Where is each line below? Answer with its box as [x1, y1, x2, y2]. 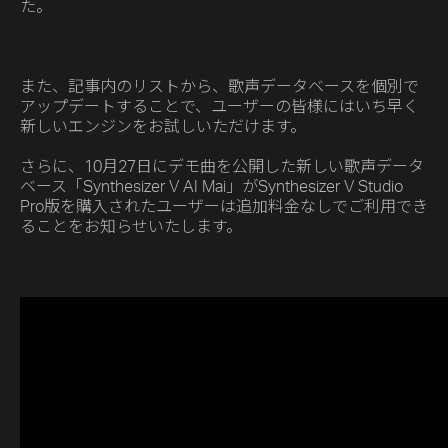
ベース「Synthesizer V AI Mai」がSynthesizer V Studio [20, 179, 403, 196]
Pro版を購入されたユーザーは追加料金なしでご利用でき [20, 199, 428, 216]
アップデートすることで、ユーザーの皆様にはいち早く [20, 99, 419, 116]
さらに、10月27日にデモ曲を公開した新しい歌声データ [20, 159, 424, 176]
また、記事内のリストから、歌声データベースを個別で [20, 79, 419, 96]
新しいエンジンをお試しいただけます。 [20, 119, 306, 136]
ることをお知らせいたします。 [20, 219, 242, 236]
